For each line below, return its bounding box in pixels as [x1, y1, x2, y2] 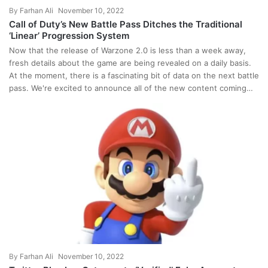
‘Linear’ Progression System [9, 30, 129, 41]
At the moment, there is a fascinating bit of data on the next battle [9, 71, 259, 80]
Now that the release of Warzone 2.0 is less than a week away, [9, 45, 246, 55]
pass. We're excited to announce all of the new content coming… [9, 83, 253, 93]
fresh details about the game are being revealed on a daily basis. [9, 58, 251, 68]
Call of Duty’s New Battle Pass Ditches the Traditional [9, 19, 242, 30]
